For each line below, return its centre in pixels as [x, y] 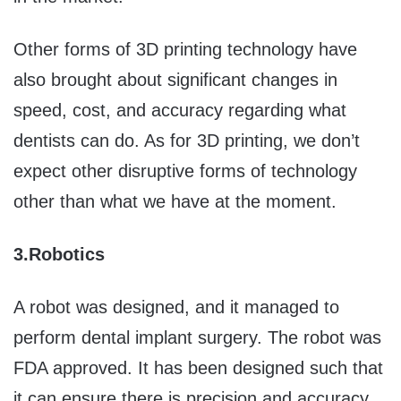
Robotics [67, 255]
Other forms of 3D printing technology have [185, 50]
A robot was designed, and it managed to [176, 307]
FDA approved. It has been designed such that [198, 368]
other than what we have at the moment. [175, 202]
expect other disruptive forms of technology [185, 171]
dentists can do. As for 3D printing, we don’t [187, 141]
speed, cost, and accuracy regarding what [180, 111]
